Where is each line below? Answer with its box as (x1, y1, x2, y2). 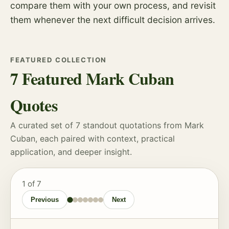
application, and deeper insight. (10, 147, 132, 157)
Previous (31, 196, 59, 203)
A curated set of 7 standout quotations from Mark (10, 120, 204, 130)
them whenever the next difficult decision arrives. (10, 14, 215, 25)
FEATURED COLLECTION (10, 56, 107, 64)
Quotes (10, 93, 58, 117)
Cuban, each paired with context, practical (10, 133, 175, 144)
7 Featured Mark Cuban (10, 66, 174, 90)
